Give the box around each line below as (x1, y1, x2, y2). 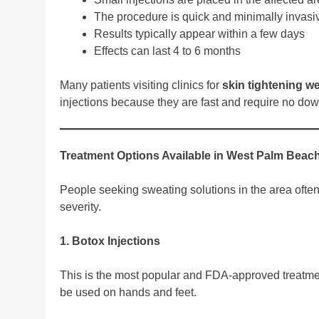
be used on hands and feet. (60, 286, 197, 298)
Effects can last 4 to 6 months (94, 44, 241, 57)
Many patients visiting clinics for (60, 78, 222, 91)
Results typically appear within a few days (94, 27, 305, 40)
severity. (60, 200, 101, 213)
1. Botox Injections (60, 234, 160, 247)
